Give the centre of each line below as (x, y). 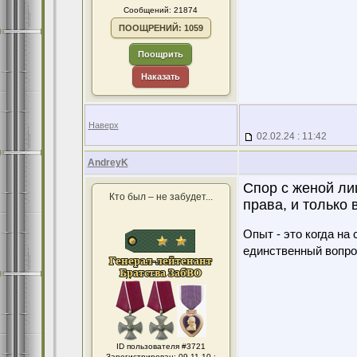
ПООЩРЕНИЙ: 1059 (161, 28)
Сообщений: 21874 (161, 10)
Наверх (103, 125)
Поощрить (161, 54)
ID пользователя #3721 (161, 346)
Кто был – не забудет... (161, 197)
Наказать (161, 76)
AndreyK (108, 163)
